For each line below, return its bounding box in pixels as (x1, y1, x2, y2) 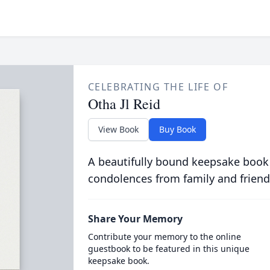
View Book (98, 124, 139, 135)
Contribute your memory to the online (87, 231, 241, 242)
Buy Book (159, 124, 196, 135)
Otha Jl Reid (87, 94, 160, 113)
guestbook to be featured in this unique (87, 243, 250, 254)
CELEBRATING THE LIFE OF (87, 80, 228, 93)
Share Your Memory (87, 212, 183, 225)
